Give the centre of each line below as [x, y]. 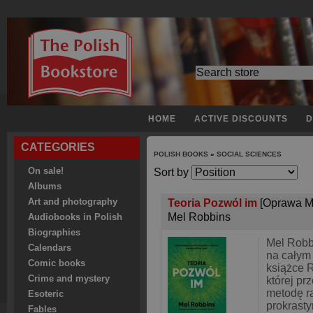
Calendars [50, 248]
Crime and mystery [69, 279]
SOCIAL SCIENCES [249, 154]
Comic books [57, 263]
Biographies [54, 233]
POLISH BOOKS [182, 154]
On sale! [46, 171]
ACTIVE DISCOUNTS [241, 119]
